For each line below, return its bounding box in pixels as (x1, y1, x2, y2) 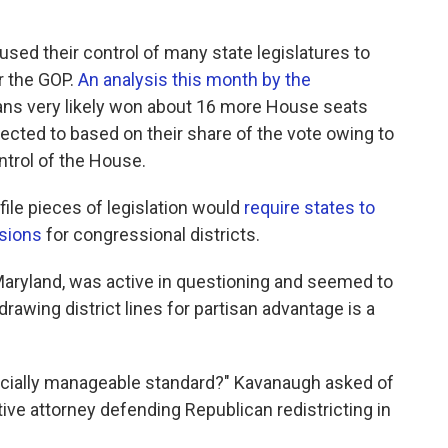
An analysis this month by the (78, 68, 311, 90)
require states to (244, 196, 375, 218)
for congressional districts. (42, 223, 260, 245)
